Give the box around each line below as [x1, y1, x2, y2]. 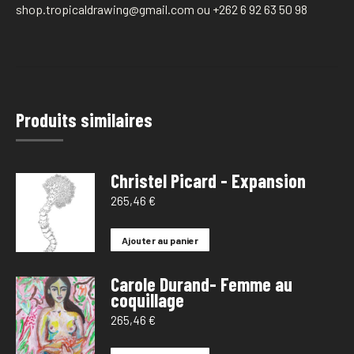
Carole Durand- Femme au [111, 272, 292, 296]
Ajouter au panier [122, 234, 198, 246]
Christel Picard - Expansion [111, 168, 306, 192]
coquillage [111, 288, 184, 311]
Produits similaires [16, 107, 153, 131]
